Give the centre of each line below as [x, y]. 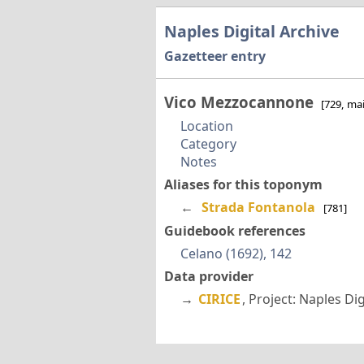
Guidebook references [234, 230]
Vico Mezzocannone [240, 102]
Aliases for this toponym [243, 185]
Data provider [208, 276]
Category [208, 144]
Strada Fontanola [258, 208]
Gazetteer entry [214, 56]
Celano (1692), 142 [236, 253]
